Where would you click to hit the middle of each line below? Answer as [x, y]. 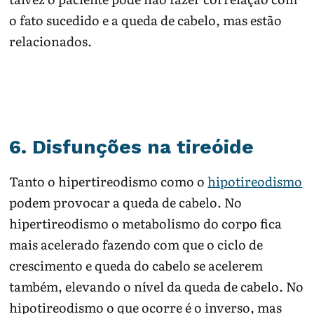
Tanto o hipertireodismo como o [109, 182]
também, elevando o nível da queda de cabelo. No [157, 287]
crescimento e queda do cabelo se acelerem [136, 266]
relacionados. [51, 41]
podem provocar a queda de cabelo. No [126, 203]
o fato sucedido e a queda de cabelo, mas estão [146, 20]
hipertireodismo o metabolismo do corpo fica [146, 224]
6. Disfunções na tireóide [132, 146]
